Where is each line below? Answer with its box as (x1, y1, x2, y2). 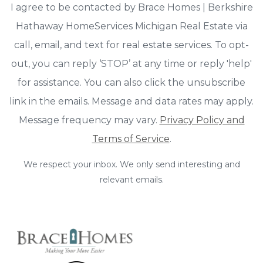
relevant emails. (99, 174, 164, 185)
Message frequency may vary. (18, 114, 160, 126)
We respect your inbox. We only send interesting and (23, 159, 240, 170)
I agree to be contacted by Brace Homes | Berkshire (10, 1, 253, 13)
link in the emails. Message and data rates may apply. (9, 95, 254, 107)
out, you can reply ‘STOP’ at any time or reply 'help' (11, 58, 252, 69)
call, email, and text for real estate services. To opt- (14, 39, 249, 50)
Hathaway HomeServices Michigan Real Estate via (15, 20, 248, 32)
